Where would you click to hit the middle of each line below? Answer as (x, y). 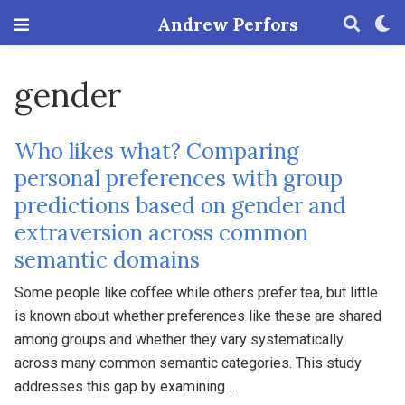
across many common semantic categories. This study (188, 363)
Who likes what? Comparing (157, 152)
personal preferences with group (179, 179)
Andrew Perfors (228, 24)
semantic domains (108, 260)
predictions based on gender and (181, 206)
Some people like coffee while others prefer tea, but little (197, 293)
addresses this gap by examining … (127, 387)
